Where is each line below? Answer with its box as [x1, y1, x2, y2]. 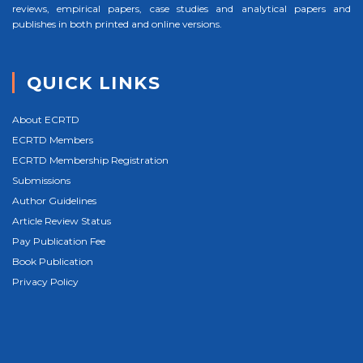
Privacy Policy [11, 275, 79, 288]
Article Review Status [11, 215, 111, 228]
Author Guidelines [11, 194, 96, 207]
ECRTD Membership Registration [11, 154, 169, 167]
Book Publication [11, 255, 93, 268]
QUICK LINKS [26, 72, 160, 94]
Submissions [11, 174, 70, 187]
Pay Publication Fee [11, 235, 105, 248]
